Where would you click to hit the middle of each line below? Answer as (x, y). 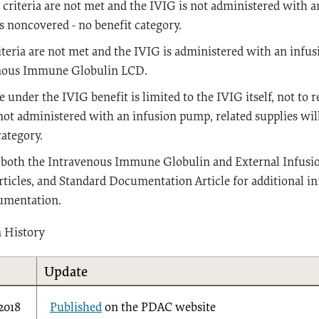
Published (76, 308)
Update (66, 272)
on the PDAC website (159, 308)
